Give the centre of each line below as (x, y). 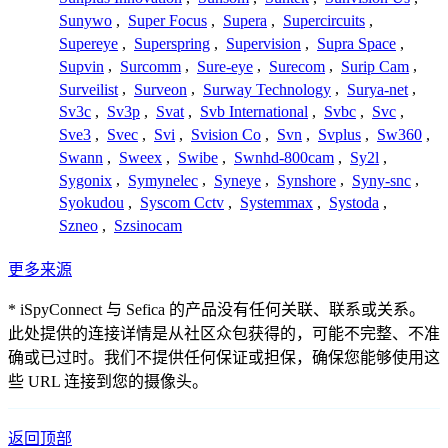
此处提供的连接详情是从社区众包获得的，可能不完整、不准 (224, 334)
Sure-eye (225, 66)
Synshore (306, 180)
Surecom (297, 66)
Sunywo (85, 21)
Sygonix (85, 180)
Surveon (160, 89)
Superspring (172, 43)
